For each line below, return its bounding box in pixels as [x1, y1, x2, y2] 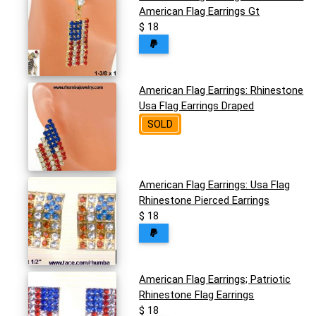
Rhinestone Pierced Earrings [139, 194, 270, 207]
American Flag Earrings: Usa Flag [139, 178, 291, 192]
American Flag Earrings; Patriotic [139, 273, 291, 286]
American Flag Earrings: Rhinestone [139, 84, 304, 97]
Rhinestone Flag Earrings [139, 288, 255, 302]
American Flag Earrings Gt [139, 5, 260, 18]
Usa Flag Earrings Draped [139, 99, 255, 113]
